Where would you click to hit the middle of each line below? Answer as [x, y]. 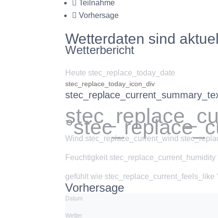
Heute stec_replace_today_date [120, 73]
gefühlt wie [85, 176]
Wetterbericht [100, 50]
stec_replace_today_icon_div [110, 84]
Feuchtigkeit [88, 157]
